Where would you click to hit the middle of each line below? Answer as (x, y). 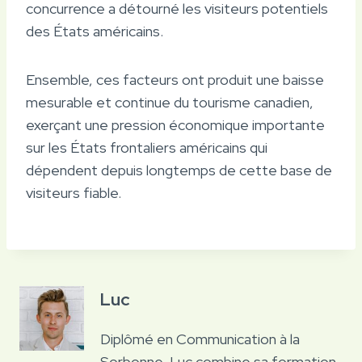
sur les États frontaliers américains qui (147, 147)
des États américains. (95, 31)
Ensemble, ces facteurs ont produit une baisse (175, 79)
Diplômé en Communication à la (200, 339)
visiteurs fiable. (74, 192)
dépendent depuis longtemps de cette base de (179, 170)
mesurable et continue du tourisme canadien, (170, 102)
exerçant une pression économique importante (175, 124)
